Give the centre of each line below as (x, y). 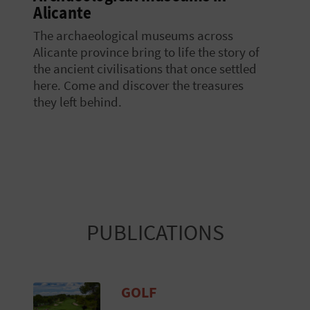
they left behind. (77, 101)
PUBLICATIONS (155, 232)
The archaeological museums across (133, 35)
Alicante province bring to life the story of (146, 52)
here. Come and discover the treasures (138, 85)
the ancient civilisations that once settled (145, 68)
